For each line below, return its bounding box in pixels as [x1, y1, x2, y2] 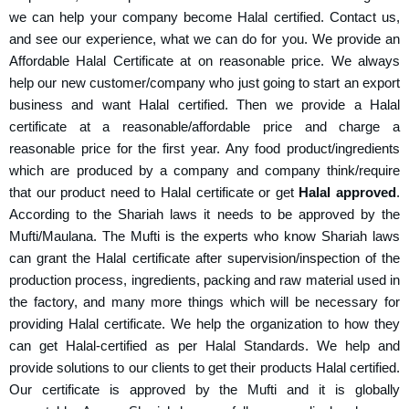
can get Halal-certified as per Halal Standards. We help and [9, 339, 400, 354]
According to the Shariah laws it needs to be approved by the [9, 207, 400, 223]
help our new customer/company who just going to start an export [9, 76, 400, 91]
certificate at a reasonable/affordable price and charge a [9, 120, 400, 135]
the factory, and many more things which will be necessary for [9, 295, 400, 310]
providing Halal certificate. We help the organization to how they [9, 317, 400, 332]
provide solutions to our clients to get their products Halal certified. [9, 361, 400, 376]
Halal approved [299, 185, 397, 201]
